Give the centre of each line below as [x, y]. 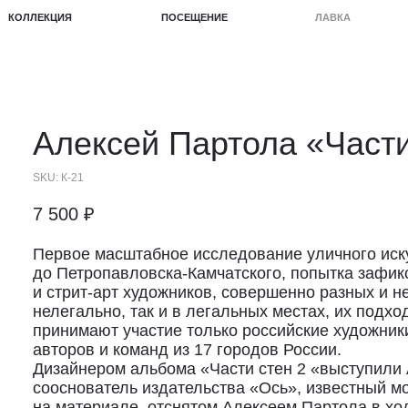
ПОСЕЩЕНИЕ [130, 15]
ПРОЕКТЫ [371, 15]
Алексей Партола [165, 143]
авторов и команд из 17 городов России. [187, 350]
